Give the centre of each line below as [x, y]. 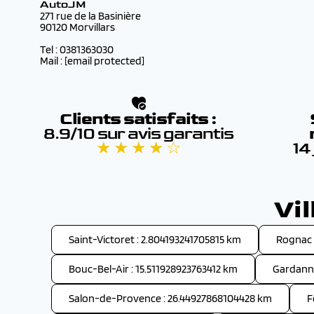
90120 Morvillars [77, 27]
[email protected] [104, 61]
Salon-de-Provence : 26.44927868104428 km [170, 298]
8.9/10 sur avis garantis [138, 134]
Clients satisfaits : [138, 119]
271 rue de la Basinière [90, 16]
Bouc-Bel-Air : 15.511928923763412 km [153, 269]
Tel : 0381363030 [77, 49]
